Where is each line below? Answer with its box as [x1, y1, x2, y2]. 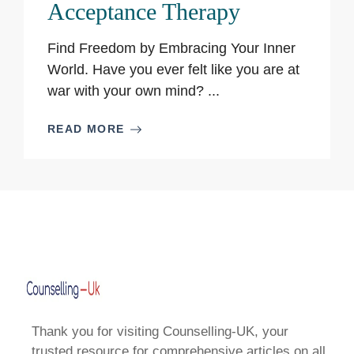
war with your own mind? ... [47, 83, 220, 99]
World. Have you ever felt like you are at [47, 62, 299, 77]
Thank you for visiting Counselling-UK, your [32, 324, 288, 339]
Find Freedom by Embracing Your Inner [47, 40, 296, 56]
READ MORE [47, 122, 125, 135]
